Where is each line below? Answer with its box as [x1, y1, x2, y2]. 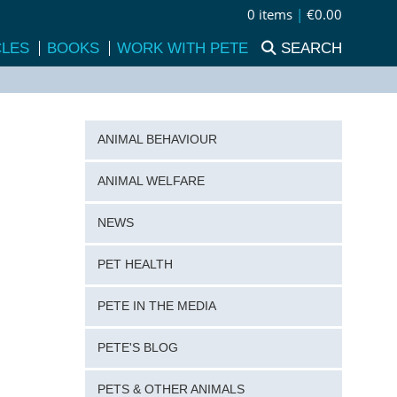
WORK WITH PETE [117, 38, 248, 57]
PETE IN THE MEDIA [97, 300, 216, 314]
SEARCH [281, 38, 342, 57]
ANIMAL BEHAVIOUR [97, 133, 217, 147]
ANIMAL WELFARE [97, 175, 205, 189]
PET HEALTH [97, 258, 173, 272]
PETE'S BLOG [97, 340, 178, 354]
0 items [244, 6, 296, 24]
